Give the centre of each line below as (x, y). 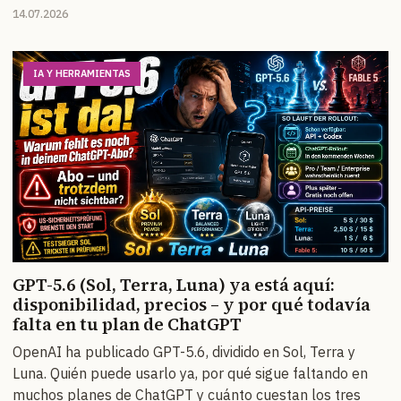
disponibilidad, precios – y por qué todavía (192, 305)
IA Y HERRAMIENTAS (82, 73)
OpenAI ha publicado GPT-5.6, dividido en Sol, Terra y (184, 352)
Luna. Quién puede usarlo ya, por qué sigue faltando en (190, 374)
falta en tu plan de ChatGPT (127, 324)
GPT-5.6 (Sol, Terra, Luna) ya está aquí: (174, 285)
